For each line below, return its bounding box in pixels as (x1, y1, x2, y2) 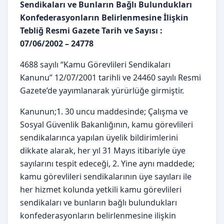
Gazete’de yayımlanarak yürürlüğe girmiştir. (20, 84, 184, 96)
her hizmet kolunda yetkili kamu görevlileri (20, 183, 181, 195)
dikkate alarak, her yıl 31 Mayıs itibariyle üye (20, 144, 185, 156)
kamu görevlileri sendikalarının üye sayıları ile (20, 170, 191, 182)
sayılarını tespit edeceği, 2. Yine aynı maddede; (20, 157, 194, 169)
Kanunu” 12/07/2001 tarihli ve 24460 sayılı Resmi (20, 71, 201, 83)
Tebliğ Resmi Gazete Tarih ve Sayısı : (20, 24, 162, 36)
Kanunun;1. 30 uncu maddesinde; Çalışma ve (20, 105, 188, 117)
